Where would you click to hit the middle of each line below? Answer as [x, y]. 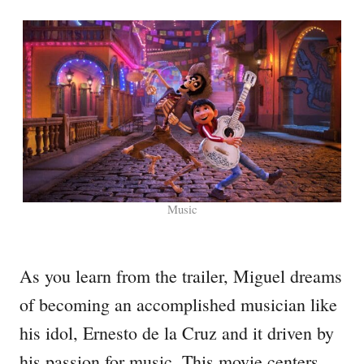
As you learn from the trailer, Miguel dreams [181, 276]
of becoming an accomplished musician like [178, 305]
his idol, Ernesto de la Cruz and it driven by [177, 333]
